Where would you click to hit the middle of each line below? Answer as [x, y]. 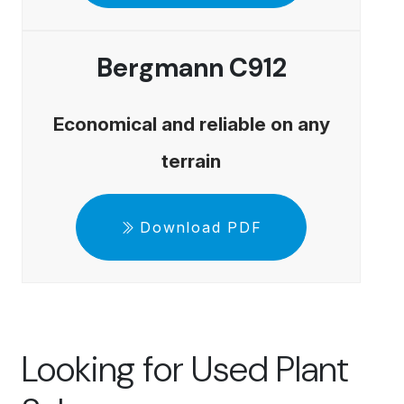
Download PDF [201, 227]
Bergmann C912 [191, 68]
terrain [191, 161]
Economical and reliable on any [191, 124]
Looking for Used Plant [185, 369]
